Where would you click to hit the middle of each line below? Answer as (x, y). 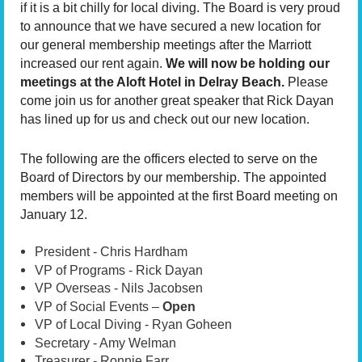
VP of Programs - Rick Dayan (119, 270)
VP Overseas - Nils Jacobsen (119, 288)
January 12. (54, 214)
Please (306, 82)
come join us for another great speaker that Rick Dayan (177, 101)
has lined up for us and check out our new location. (165, 120)
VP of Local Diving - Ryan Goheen (133, 325)
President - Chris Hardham (111, 252)
